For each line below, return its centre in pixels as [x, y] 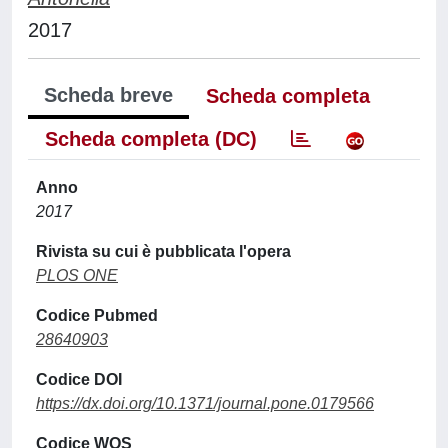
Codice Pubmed [97, 315]
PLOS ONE [77, 275]
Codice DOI [79, 379]
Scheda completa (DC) [151, 139]
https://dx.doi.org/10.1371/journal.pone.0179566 [205, 403]
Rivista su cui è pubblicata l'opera [163, 251]
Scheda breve [108, 95]
